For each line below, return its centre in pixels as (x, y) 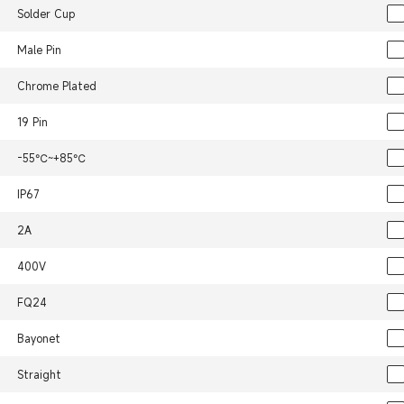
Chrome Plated (56, 86)
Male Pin (39, 50)
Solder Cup (46, 14)
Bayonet (38, 339)
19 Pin (32, 122)
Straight (39, 375)
